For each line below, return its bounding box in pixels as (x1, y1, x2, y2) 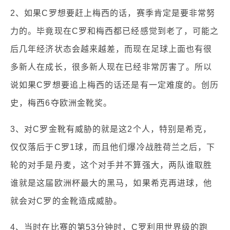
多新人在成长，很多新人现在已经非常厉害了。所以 (10, 62, 213, 71)
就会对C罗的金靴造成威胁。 (10, 196, 123, 205)
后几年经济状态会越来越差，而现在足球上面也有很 (10, 44, 213, 53)
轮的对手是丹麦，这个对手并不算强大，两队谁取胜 (10, 160, 213, 169)
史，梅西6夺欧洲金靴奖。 (10, 98, 112, 107)
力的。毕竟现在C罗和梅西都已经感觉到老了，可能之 (10, 26, 219, 35)
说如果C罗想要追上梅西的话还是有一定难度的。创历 (10, 80, 219, 89)
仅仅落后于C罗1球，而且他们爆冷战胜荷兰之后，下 (10, 142, 216, 151)
